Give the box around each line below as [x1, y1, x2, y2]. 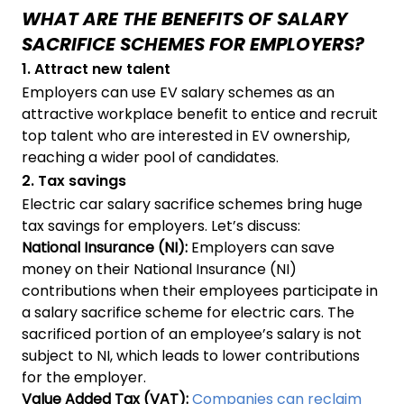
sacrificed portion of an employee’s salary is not [22, 323, 362, 344]
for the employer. [22, 366, 146, 388]
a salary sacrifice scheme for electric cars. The [22, 301, 354, 323]
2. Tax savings [22, 170, 126, 191]
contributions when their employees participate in [22, 280, 378, 301]
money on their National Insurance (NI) [22, 258, 297, 280]
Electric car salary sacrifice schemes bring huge [22, 193, 363, 215]
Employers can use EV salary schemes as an [22, 81, 335, 103]
